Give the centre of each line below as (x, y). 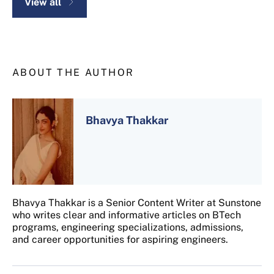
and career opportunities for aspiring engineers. (120, 239)
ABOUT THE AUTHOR (73, 72)
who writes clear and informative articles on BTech (127, 215)
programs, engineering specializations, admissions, (128, 227)
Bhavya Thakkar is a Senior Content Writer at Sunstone (137, 202)
